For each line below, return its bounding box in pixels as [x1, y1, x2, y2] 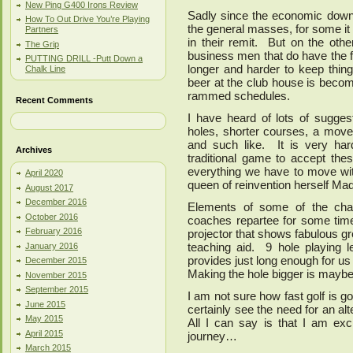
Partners [25, 24, 58, 34]
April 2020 [25, 168, 63, 177]
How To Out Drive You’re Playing [25, 14, 150, 24]
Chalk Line [25, 64, 65, 73]
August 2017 [25, 182, 73, 192]
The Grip [25, 39, 59, 49]
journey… [188, 329, 237, 344]
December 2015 [25, 255, 87, 265]
